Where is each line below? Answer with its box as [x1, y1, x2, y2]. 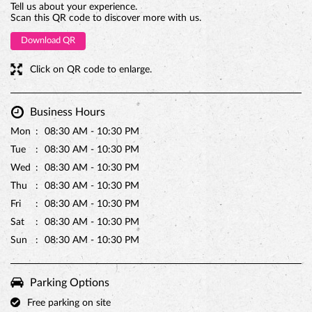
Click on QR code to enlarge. [30, 65, 152, 75]
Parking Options [30, 277, 109, 288]
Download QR [21, 36, 75, 45]
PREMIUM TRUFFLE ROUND [88, 174, 224, 185]
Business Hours [30, 107, 105, 118]
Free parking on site [27, 298, 111, 308]
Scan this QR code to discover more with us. [10, 13, 201, 23]
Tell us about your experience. [10, 2, 137, 12]
